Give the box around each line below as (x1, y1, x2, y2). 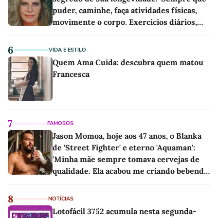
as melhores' (53, 177, 99, 187)
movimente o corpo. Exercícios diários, (53, 17, 197, 27)
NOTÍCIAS (48, 195, 73, 202)
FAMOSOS (47, 119, 73, 127)
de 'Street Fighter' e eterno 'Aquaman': (53, 142, 195, 152)
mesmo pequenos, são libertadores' (53, 28, 183, 38)
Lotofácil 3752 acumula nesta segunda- (53, 206, 197, 216)
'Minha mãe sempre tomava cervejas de (53, 154, 200, 164)
